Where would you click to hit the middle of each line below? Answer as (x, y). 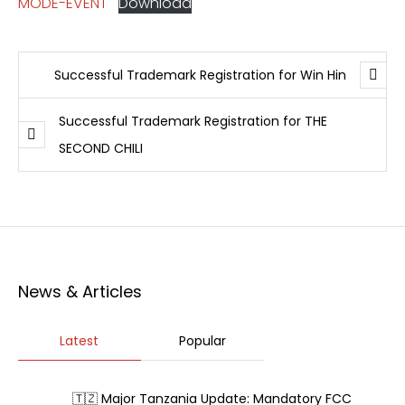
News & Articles (80, 292)
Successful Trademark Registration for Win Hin (200, 75)
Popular (202, 341)
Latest (80, 341)
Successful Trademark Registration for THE (193, 121)
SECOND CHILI (101, 148)
